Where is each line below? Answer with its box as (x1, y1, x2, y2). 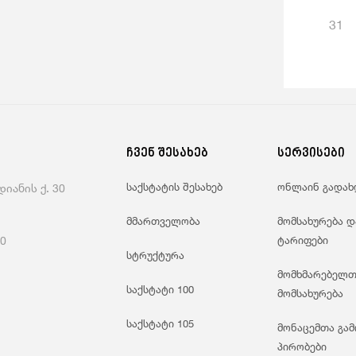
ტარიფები (277, 234, 328, 246)
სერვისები (277, 146, 345, 161)
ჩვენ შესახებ (126, 146, 208, 161)
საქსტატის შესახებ (126, 180, 222, 193)
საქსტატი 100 (126, 283, 194, 296)
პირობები (277, 340, 327, 353)
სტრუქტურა (126, 249, 184, 261)
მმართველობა (126, 215, 200, 227)
